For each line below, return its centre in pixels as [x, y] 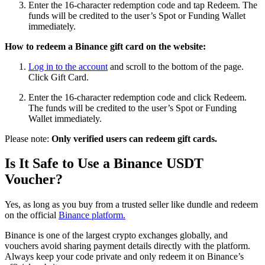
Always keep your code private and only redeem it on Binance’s [124, 257]
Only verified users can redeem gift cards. [134, 138]
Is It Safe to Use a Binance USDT [104, 164]
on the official [32, 215]
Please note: [28, 138]
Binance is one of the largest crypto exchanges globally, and [116, 235]
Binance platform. [92, 215]
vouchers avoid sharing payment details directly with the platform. [127, 246]
